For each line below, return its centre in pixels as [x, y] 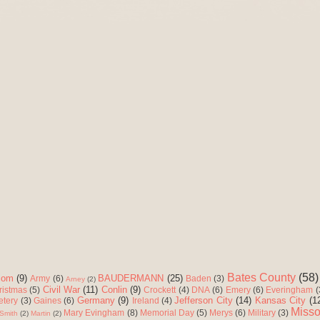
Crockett [160, 290]
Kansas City [280, 301]
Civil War [61, 290]
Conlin [114, 290]
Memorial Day [167, 313]
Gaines [47, 301]
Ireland [145, 301]
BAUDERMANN [131, 279]
